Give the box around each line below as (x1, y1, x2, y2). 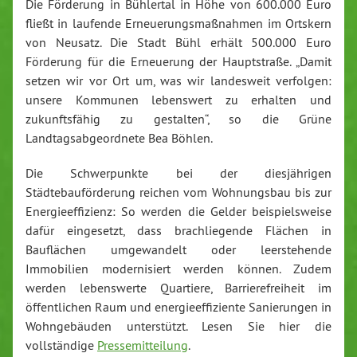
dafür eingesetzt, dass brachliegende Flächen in (25, 222, 331, 238)
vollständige (25, 336, 97, 353)
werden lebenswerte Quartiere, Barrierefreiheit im (25, 279, 331, 296)
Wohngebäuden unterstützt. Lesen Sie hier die (25, 317, 331, 334)
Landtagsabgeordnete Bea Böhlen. (25, 130, 213, 147)
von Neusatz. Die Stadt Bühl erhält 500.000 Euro (25, 34, 331, 51)
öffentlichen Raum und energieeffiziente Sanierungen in (25, 298, 331, 315)
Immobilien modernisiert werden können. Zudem (25, 260, 331, 277)
